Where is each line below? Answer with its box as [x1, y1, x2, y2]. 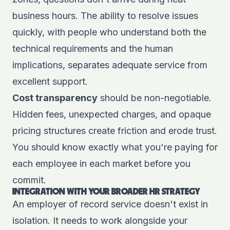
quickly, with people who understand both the [12, 27, 206, 37]
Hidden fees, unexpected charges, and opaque [12, 109, 211, 120]
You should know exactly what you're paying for [12, 142, 218, 152]
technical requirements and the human [12, 43, 173, 54]
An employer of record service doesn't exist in [12, 199, 208, 209]
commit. [12, 175, 46, 185]
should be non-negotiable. [98, 92, 212, 103]
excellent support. [12, 76, 88, 87]
